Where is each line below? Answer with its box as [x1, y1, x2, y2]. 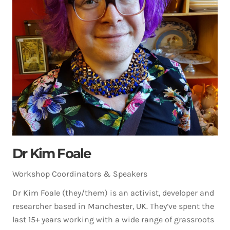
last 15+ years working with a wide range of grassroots [12, 215, 214, 224]
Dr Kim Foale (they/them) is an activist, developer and [12, 188, 214, 198]
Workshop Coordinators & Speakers [12, 169, 147, 179]
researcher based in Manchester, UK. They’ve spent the [12, 201, 214, 211]
